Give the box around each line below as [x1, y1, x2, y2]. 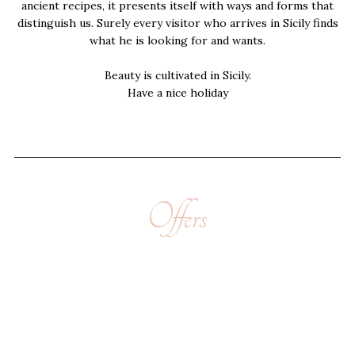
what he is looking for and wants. [90, 33, 265, 48]
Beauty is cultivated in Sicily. [104, 68, 251, 82]
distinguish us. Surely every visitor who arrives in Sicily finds [17, 16, 338, 30]
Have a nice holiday [127, 86, 228, 100]
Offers [147, 197, 208, 238]
